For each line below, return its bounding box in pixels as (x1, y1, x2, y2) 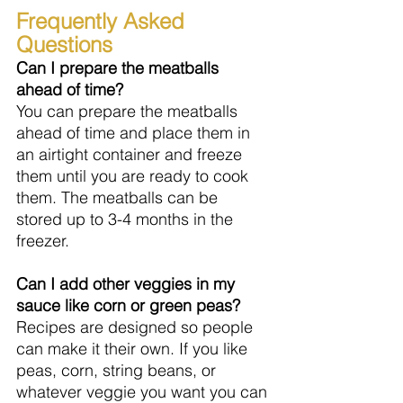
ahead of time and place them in (16, 121, 255, 143)
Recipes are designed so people (16, 316, 257, 337)
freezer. (16, 229, 69, 251)
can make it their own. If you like (16, 337, 252, 359)
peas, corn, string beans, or (16, 359, 220, 381)
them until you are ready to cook (16, 165, 253, 186)
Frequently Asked (16, 7, 191, 34)
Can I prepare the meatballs (16, 57, 223, 78)
